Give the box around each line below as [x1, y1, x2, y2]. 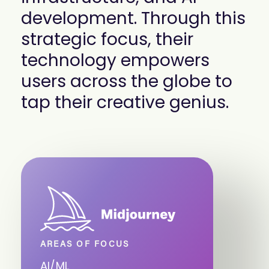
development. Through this [21, 7, 246, 30]
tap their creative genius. [21, 91, 229, 114]
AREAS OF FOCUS [40, 241, 130, 249]
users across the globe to [21, 70, 232, 93]
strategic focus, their [21, 28, 193, 51]
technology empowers [21, 49, 210, 72]
